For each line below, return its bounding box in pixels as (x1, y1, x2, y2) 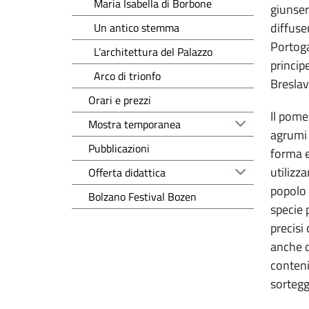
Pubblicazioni (88, 139, 150, 157)
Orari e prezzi (88, 91, 151, 108)
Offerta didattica (88, 163, 166, 181)
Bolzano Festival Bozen (88, 188, 197, 205)
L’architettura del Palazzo (94, 43, 212, 60)
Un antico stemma (94, 19, 179, 36)
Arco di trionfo (94, 67, 161, 84)
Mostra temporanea (88, 115, 181, 132)
